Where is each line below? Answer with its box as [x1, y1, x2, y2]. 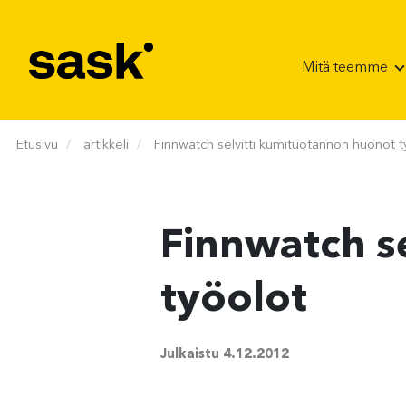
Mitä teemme [301, 61, 391, 75]
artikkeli [83, 139, 129, 152]
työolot [160, 280, 307, 322]
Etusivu [16, 139, 58, 152]
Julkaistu [160, 347, 223, 362]
